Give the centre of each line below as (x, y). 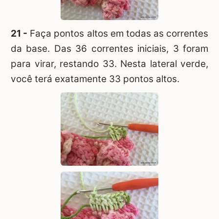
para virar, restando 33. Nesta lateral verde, (109, 64)
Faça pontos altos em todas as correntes (118, 34)
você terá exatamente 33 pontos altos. (95, 79)
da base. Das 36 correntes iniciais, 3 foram (109, 49)
